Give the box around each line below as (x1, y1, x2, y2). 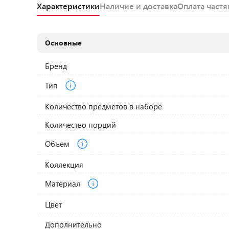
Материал (45, 178, 83, 189)
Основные (45, 38, 82, 48)
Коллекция (45, 159, 84, 170)
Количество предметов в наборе (45, 101, 163, 111)
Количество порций (45, 120, 117, 130)
